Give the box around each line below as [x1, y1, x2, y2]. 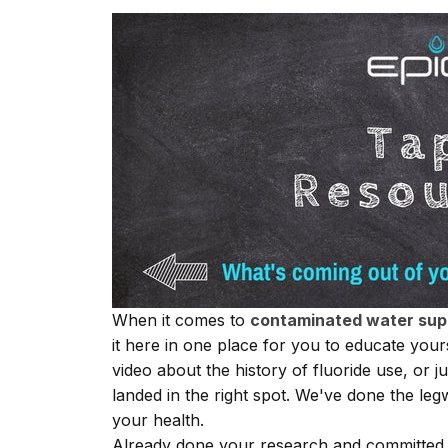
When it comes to [112, 310, 250, 331]
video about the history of [112, 360, 313, 381]
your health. [112, 410, 204, 431]
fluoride [313, 360, 371, 381]
